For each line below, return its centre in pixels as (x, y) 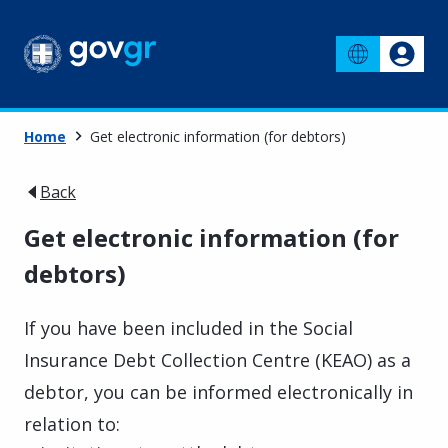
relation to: (72, 423)
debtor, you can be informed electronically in (218, 391)
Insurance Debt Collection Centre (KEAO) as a (217, 359)
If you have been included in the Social (188, 327)
